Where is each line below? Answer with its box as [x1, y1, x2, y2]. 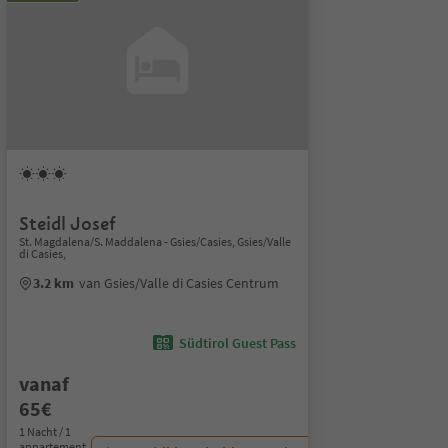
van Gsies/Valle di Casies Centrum [78, 274, 279, 292]
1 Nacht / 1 [18, 424, 71, 439]
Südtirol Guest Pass [178, 334, 296, 352]
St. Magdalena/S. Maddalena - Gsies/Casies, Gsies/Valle [18, 234, 291, 249]
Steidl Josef [18, 212, 116, 235]
